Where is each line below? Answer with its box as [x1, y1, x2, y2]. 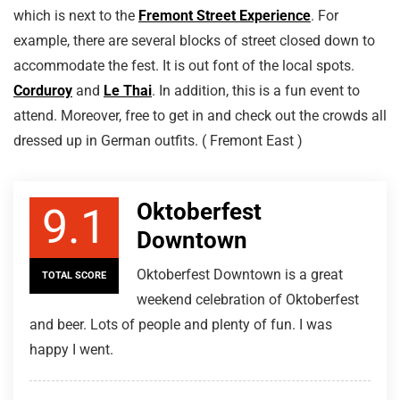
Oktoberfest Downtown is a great [137, 265, 343, 283]
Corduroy [13, 81, 72, 99]
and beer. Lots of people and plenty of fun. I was [29, 315, 332, 333]
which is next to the [13, 6, 138, 24]
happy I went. [29, 340, 113, 358]
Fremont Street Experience [138, 6, 311, 24]
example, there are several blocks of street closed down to [13, 31, 375, 49]
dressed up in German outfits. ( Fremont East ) [13, 131, 303, 149]
